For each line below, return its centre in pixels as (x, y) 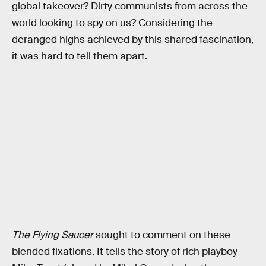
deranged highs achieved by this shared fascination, (133, 40)
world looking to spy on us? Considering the (112, 23)
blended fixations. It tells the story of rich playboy (125, 251)
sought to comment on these (162, 235)
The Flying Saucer (53, 235)
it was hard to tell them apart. (80, 56)
